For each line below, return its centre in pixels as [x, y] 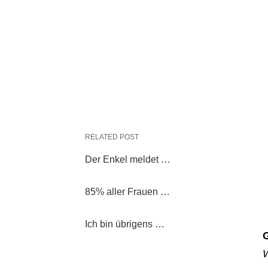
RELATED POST [112, 137]
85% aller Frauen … [127, 192]
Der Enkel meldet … [128, 159]
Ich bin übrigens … [125, 224]
